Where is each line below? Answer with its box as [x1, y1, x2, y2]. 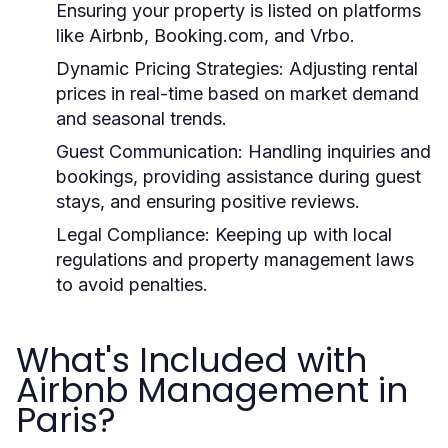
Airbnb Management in [16, 366, 408, 414]
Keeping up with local [210, 224, 392, 245]
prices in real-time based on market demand [56, 83, 419, 104]
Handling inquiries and [243, 141, 431, 162]
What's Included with [16, 336, 367, 384]
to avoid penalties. [56, 274, 208, 295]
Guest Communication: [56, 141, 243, 162]
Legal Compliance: [56, 224, 210, 245]
